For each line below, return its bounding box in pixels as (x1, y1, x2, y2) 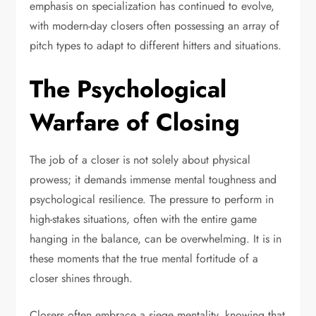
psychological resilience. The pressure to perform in (30, 190, 274, 207)
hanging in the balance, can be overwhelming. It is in (30, 230, 282, 247)
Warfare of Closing (30, 104, 241, 140)
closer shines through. (30, 269, 133, 286)
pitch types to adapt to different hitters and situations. (30, 37, 282, 54)
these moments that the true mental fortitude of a (30, 250, 259, 267)
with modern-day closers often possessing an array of (30, 17, 280, 34)
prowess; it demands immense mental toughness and (30, 171, 277, 188)
